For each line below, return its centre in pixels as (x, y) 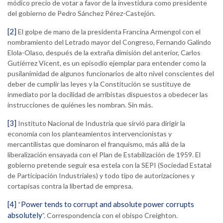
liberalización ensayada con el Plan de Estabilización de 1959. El (104, 155)
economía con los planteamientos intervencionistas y (90, 134)
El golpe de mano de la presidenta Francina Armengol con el (109, 32)
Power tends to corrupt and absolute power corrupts (108, 204)
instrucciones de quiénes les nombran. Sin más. (80, 105)
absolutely (25, 215)
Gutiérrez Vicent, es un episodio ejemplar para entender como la (107, 63)
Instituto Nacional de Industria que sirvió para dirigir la (101, 123)
